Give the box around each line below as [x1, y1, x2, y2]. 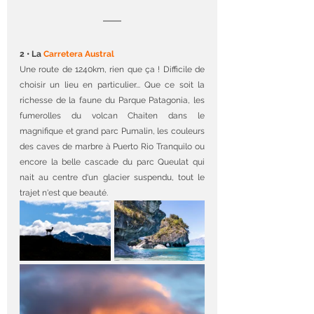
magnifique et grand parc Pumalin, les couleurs [20, 125, 205, 136]
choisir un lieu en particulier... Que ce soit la [20, 79, 205, 90]
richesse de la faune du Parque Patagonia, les [20, 95, 205, 105]
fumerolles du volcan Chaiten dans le [20, 110, 205, 121]
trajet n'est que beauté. [20, 187, 108, 198]
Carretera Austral [43, 48, 114, 59]
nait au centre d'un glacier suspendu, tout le [20, 172, 205, 182]
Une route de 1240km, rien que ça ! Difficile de [20, 64, 205, 74]
